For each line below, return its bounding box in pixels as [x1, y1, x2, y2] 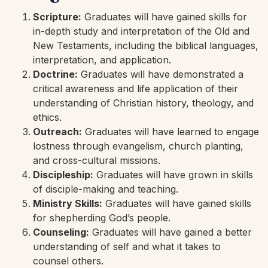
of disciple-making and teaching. [33, 183, 178, 196]
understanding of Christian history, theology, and [33, 97, 254, 109]
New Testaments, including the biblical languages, [33, 39, 258, 52]
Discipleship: [33, 169, 93, 181]
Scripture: [33, 11, 81, 23]
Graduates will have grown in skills [93, 169, 253, 181]
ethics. [33, 111, 62, 124]
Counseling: [33, 226, 89, 239]
